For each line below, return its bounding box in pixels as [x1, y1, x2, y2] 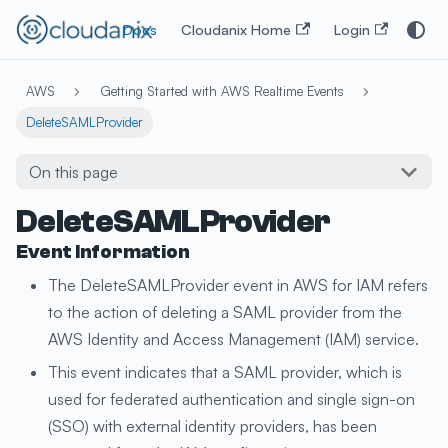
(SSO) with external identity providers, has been [48, 415, 377, 436]
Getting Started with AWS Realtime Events [99, 83, 344, 100]
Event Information [16, 241, 190, 264]
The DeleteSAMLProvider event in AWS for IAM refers [48, 275, 428, 296]
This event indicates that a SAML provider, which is [48, 361, 402, 382]
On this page [28, 161, 118, 182]
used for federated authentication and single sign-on [48, 388, 415, 409]
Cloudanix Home [181, 20, 292, 38]
